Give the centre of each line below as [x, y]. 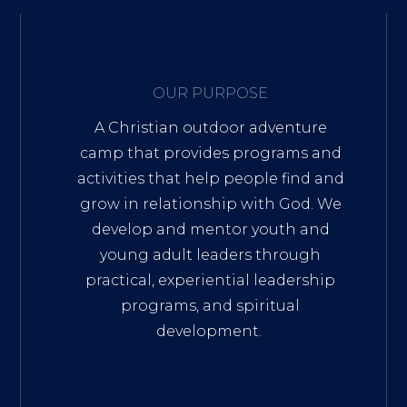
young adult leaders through [210, 254]
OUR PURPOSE [210, 93]
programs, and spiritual [210, 305]
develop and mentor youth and [210, 229]
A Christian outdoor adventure [210, 127]
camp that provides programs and [210, 153]
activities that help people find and [210, 178]
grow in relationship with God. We [210, 203]
